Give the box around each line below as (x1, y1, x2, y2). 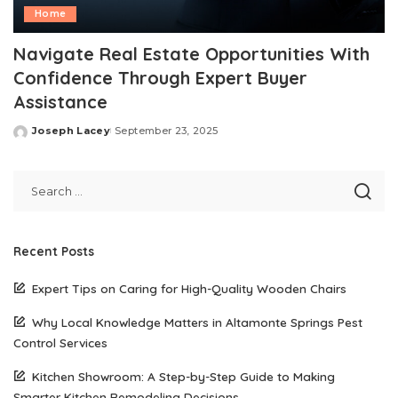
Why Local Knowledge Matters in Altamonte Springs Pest (32, 314, 362, 330)
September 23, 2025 (115, 124, 219, 138)
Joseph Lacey (32, 124, 111, 138)
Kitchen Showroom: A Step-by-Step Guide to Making (32, 368, 335, 384)
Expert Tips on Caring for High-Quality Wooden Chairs (32, 280, 346, 296)
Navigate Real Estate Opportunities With (13, 43, 370, 66)
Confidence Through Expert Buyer (13, 67, 307, 90)
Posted (12, 131, 55, 144)
